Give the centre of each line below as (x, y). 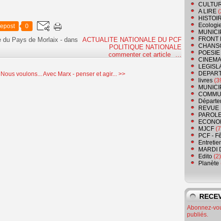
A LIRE (207, 12)
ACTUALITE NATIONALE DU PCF (132, 40)
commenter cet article (140, 55)
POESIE (209, 53)
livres (205, 81)
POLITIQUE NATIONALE (145, 47)
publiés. (198, 215)
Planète (209, 164)
